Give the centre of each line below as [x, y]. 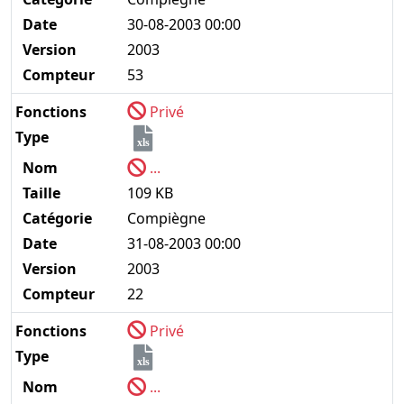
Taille [40, 193]
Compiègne [167, 219]
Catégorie [55, 219]
